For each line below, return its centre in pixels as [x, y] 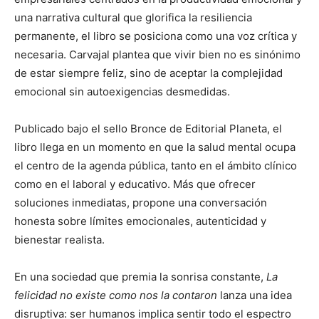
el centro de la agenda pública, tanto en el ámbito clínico [156, 165]
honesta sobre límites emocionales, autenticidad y [140, 221]
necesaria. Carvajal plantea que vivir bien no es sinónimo [157, 54]
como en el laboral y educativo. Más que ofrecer [135, 184]
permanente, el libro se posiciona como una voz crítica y [156, 36]
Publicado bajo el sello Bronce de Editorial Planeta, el [148, 128]
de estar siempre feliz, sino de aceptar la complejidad [148, 73]
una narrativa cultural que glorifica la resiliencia [133, 17]
